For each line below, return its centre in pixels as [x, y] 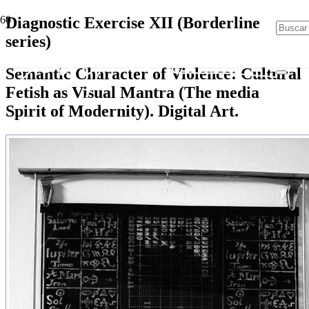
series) [28, 41]
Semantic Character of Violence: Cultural [153, 73]
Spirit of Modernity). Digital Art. [122, 111]
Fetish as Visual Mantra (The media [132, 92]
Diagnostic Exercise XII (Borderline [133, 22]
